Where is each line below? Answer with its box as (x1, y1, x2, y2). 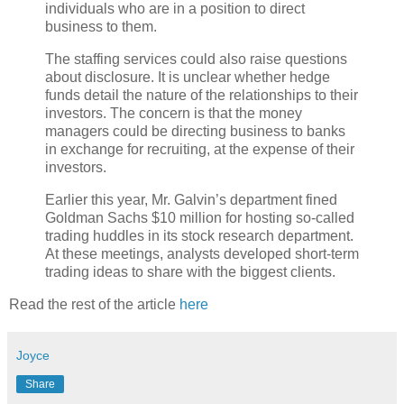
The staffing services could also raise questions (45, 50, 347, 67)
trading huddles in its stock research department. (45, 227, 353, 243)
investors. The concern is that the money (45, 105, 302, 121)
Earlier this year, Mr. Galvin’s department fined (45, 191, 337, 207)
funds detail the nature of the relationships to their (45, 87, 358, 103)
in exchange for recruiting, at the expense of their (45, 141, 354, 157)
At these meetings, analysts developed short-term (45, 245, 359, 262)
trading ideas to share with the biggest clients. (45, 263, 335, 280)
